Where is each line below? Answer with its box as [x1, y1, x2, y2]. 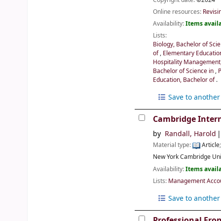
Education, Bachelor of [153, 75, 217, 84]
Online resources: [153, 7, 203, 16]
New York [153, 152, 179, 162]
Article [200, 141, 220, 150]
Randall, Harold [164, 129, 216, 140]
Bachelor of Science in [153, 66, 216, 75]
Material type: [153, 141, 193, 150]
